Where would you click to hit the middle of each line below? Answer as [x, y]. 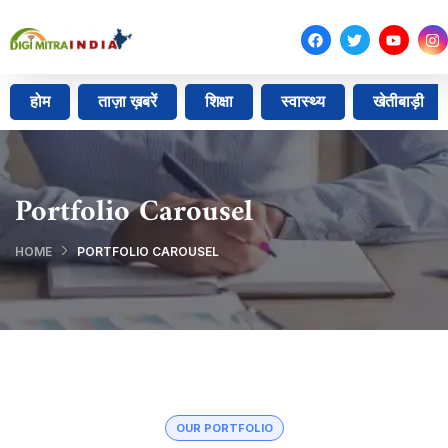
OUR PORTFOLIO [224, 428]
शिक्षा [219, 101]
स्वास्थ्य [303, 101]
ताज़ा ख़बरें [127, 101]
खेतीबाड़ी [398, 101]
